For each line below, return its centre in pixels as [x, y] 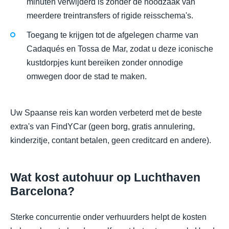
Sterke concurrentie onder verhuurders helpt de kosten [108, 217]
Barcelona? [42, 191]
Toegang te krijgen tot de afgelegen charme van [112, 35]
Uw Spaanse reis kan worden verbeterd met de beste [106, 112]
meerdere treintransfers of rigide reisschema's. [110, 16]
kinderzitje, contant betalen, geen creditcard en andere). [111, 140]
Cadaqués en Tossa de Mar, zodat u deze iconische [120, 49]
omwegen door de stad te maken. [87, 77]
